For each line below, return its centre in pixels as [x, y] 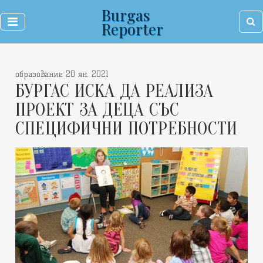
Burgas [125, 15]
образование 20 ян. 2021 [62, 74]
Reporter [132, 29]
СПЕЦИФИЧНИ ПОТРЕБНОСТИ [127, 128]
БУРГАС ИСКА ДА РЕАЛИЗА [114, 91]
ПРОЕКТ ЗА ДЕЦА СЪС [97, 109]
